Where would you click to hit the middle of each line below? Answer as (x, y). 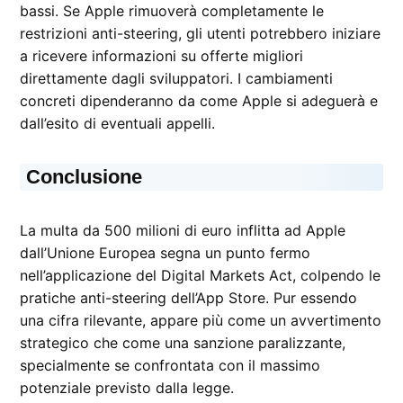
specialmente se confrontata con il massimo (170, 365)
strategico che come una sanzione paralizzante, (183, 342)
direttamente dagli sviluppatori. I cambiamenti (177, 78)
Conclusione (85, 176)
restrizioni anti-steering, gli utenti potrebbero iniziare (201, 33)
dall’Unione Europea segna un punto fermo (166, 252)
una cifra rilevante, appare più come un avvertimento (201, 320)
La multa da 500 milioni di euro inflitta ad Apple (183, 230)
